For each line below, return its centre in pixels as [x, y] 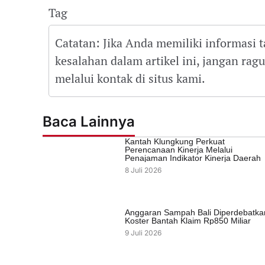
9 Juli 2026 [143, 232]
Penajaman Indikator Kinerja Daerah [193, 158]
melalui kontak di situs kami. [130, 79]
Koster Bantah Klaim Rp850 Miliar [188, 220]
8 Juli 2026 [143, 170]
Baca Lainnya [89, 121]
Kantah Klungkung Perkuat [174, 141]
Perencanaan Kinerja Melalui [178, 149]
